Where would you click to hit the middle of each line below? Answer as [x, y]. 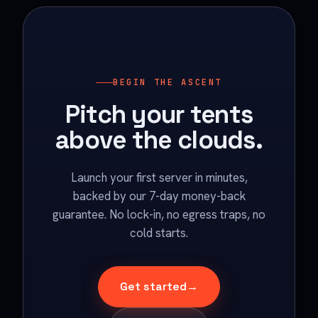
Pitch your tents [159, 114]
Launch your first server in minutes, [159, 177]
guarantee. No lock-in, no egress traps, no [159, 214]
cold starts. [159, 233]
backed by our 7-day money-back [159, 196]
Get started [153, 286]
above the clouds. [159, 139]
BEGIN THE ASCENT [168, 82]
